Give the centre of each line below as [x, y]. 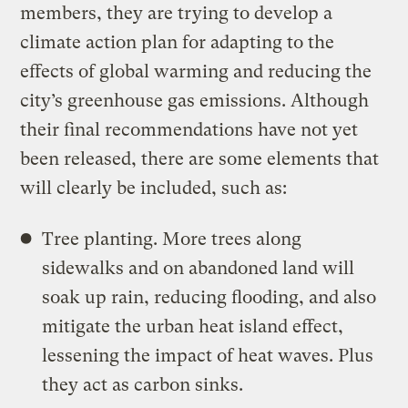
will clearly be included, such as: [154, 188]
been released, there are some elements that [200, 158]
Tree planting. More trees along [172, 239]
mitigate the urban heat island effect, [193, 326]
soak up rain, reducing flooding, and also [209, 297]
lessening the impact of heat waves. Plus [208, 355]
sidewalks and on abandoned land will [199, 268]
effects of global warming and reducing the [196, 71]
